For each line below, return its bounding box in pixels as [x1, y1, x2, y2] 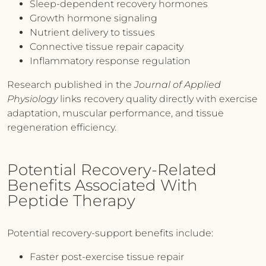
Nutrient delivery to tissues [30, 27, 155, 38]
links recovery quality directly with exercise [58, 93, 258, 104]
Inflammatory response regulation [30, 55, 191, 66]
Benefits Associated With [7, 176, 198, 195]
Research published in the [7, 79, 134, 90]
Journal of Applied [134, 79, 221, 90]
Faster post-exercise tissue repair [30, 251, 184, 262]
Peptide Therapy [7, 191, 135, 210]
